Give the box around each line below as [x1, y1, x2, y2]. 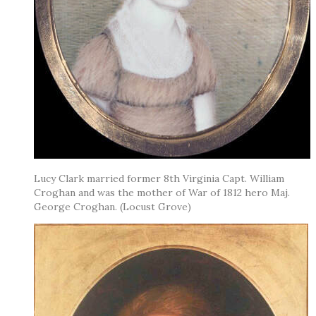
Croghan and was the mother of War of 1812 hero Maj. [34, 186, 290, 199]
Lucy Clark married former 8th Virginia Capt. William [34, 171, 284, 185]
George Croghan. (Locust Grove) [34, 200, 191, 213]
